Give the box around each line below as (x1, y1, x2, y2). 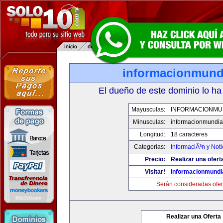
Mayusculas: (131, 106, 165, 113)
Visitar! (145, 168, 165, 175)
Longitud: (140, 131, 165, 138)
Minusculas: (133, 118, 165, 125)
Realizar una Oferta (166, 213, 221, 220)
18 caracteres (171, 131, 208, 138)
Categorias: (134, 143, 165, 150)
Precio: (145, 156, 165, 163)
